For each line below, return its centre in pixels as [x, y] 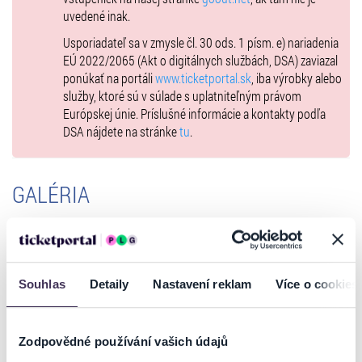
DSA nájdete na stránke [121, 131]
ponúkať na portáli [109, 78]
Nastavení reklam [202, 284]
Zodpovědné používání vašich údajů [124, 342]
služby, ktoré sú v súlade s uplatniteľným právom [182, 95]
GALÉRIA [51, 194]
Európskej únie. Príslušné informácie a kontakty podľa [194, 113]
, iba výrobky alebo [297, 78]
